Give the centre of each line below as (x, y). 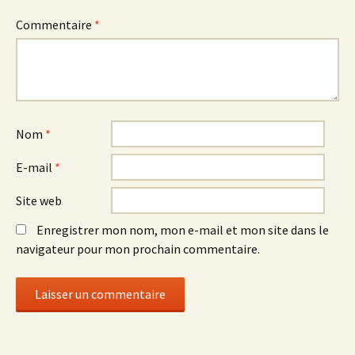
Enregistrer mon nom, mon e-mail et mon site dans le (183, 229)
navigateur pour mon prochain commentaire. (138, 248)
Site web (39, 200)
